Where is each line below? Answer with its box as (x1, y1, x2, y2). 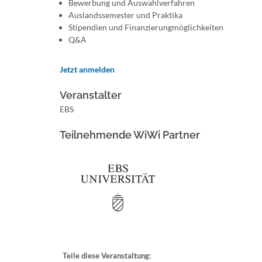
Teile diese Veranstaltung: (63, 251, 151, 261)
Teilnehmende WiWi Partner (60, 129, 200, 141)
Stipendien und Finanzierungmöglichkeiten (68, 22, 223, 32)
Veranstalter (60, 89, 122, 101)
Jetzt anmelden (60, 64, 115, 74)
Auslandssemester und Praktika (68, 10, 182, 20)
